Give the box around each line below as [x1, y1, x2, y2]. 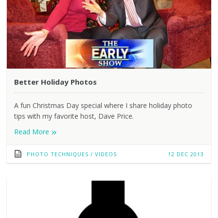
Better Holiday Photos [14, 76, 97, 87]
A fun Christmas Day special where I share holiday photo [14, 100, 192, 110]
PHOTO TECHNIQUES [26, 150, 89, 158]
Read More [14, 127, 51, 136]
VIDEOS [94, 150, 117, 158]
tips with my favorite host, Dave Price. [14, 111, 134, 121]
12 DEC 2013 [168, 150, 204, 158]
